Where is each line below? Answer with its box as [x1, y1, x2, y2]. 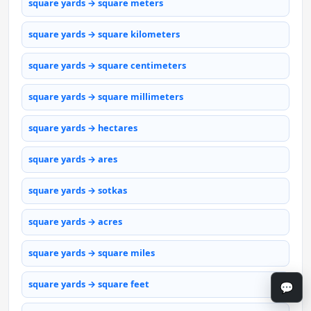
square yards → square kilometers [28, 28, 180, 41]
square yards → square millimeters [28, 90, 183, 103]
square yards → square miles [28, 246, 155, 260]
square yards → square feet [28, 278, 149, 291]
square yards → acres [28, 215, 122, 228]
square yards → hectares [28, 121, 137, 135]
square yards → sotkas [28, 184, 127, 197]
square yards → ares [28, 153, 117, 166]
